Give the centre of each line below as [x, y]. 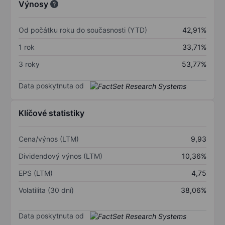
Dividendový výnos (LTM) [61, 156]
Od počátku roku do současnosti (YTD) [83, 30]
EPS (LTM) [36, 173]
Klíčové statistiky [51, 113]
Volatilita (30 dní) [46, 190]
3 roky [29, 64]
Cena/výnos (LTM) [49, 139]
